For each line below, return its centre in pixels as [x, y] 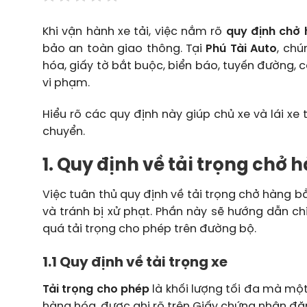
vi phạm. [66, 84]
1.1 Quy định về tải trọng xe [136, 262]
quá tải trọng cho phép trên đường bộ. [149, 229]
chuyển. [64, 132]
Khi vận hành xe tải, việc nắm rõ [134, 32]
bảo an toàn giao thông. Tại [124, 49]
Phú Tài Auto [242, 49]
